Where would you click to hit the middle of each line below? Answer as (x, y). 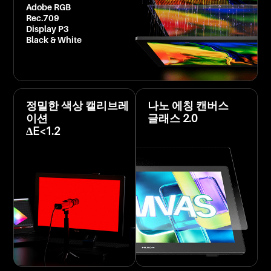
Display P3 (47, 29)
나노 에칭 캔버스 (188, 106)
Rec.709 (42, 18)
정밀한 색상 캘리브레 (77, 106)
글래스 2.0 (173, 119)
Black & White (54, 40)
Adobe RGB (48, 7)
